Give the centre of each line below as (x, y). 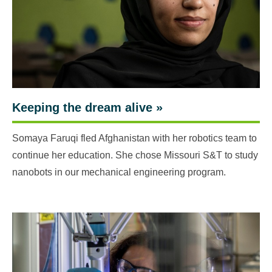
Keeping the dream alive (82, 107)
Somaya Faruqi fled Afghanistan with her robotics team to (134, 138)
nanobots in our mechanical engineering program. (119, 172)
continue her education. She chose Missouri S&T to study (135, 155)
